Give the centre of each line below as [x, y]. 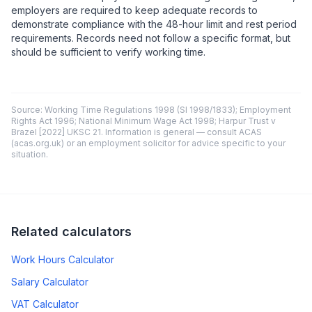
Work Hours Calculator [63, 259]
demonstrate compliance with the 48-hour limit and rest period [154, 24]
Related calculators [71, 232]
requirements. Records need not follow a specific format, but [151, 38]
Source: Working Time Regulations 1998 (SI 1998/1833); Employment [151, 110]
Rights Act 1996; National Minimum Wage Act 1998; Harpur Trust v [143, 121]
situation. [30, 154]
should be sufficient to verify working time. [108, 52]
